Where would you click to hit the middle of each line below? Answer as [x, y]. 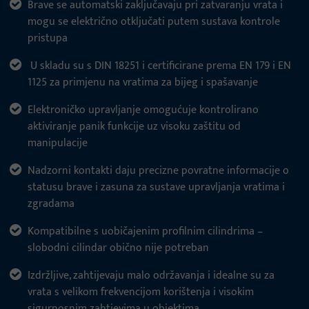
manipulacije [58, 143]
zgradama [51, 204]
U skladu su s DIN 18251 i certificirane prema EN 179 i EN [159, 66]
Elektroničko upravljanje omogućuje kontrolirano [143, 110]
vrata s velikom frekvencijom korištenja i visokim [141, 292]
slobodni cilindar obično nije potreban [118, 248]
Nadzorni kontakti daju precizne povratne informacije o [158, 171]
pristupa [48, 39]
